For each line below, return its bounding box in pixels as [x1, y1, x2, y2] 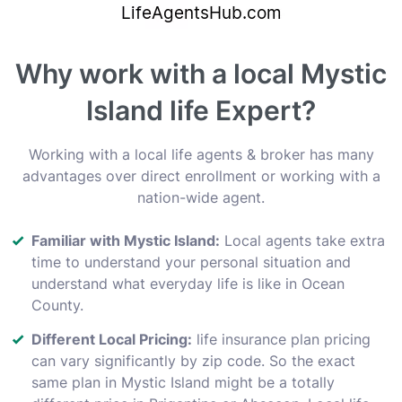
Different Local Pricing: [31, 329, 192, 348]
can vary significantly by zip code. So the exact [31, 351, 355, 370]
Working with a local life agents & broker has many [28, 144, 374, 163]
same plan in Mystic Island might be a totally [31, 372, 335, 391]
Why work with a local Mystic [15, 57, 387, 90]
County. [31, 295, 83, 314]
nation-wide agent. [137, 188, 265, 206]
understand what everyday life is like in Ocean [31, 274, 345, 293]
